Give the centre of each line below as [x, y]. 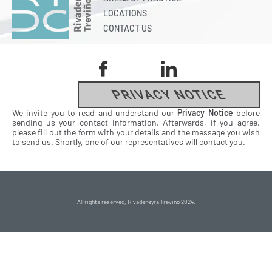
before [248, 112]
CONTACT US [127, 28]
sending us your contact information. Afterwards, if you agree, [136, 122]
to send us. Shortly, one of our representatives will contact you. [129, 141]
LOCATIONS [125, 13]
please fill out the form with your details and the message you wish [136, 132]
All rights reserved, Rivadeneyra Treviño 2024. [136, 201]
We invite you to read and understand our [95, 112]
